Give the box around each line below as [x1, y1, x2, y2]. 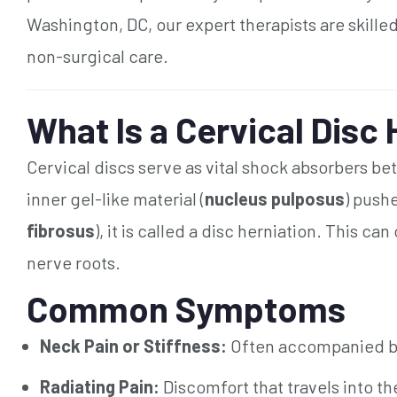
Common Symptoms [27, 286, 346, 330]
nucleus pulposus [205, 187, 345, 209]
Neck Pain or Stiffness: [40, 334, 227, 356]
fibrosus [27, 219, 95, 241]
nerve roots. [27, 251, 121, 273]
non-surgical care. [27, 44, 168, 66]
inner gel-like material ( [27, 187, 205, 209]
